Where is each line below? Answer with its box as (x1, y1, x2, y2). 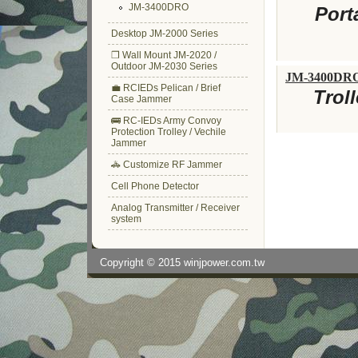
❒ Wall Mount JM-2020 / (110, 50, 217, 61)
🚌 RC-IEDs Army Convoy (110, 115, 221, 126)
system (110, 213, 141, 225)
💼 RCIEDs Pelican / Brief (110, 82, 221, 93)
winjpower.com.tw (184, 257, 265, 268)
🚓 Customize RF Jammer (110, 159, 222, 170)
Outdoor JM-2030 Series (110, 61, 217, 72)
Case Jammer (110, 93, 172, 105)
